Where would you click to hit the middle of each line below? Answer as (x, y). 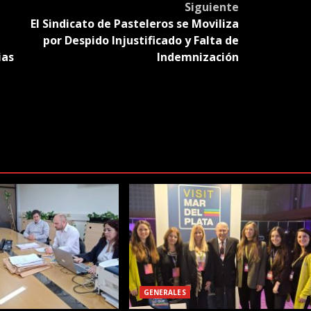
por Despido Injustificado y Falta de (141, 40)
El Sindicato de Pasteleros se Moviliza (134, 23)
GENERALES (165, 293)
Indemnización (197, 57)
